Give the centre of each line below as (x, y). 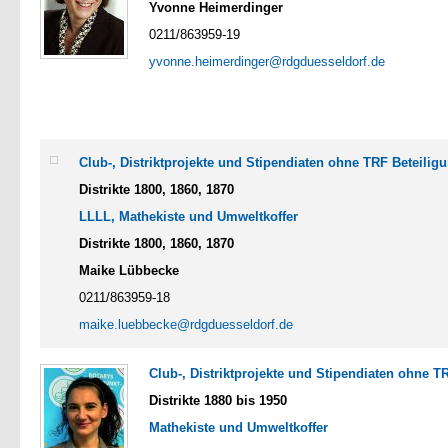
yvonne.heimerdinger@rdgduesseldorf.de (267, 61)
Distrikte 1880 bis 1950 (218, 400)
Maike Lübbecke (129, 270)
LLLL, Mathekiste (132, 216)
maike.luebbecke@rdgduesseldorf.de (186, 324)
